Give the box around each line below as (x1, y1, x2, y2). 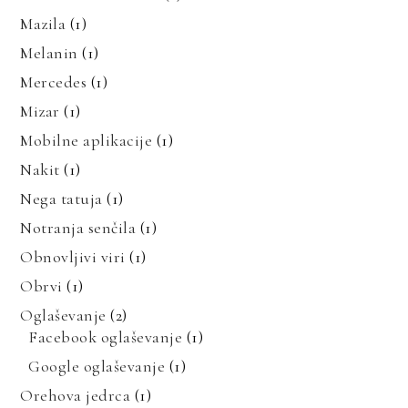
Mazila (20, 13, 66, 34)
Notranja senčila (20, 217, 137, 238)
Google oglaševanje (28, 355, 166, 376)
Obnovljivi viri (20, 246, 126, 267)
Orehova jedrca (20, 384, 131, 405)
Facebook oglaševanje (28, 326, 183, 347)
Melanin (20, 42, 78, 63)
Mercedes (20, 71, 87, 92)
